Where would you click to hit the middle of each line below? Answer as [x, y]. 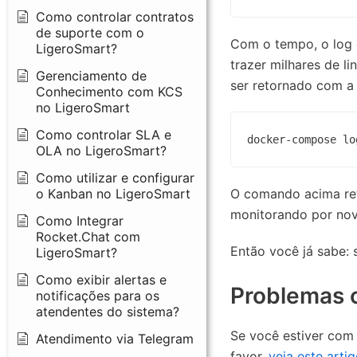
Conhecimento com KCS [109, 91]
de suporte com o [90, 32]
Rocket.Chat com [88, 236]
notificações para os [98, 295]
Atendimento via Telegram [115, 338]
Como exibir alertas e [101, 279]
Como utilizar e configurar [115, 177]
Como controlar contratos [115, 16]
